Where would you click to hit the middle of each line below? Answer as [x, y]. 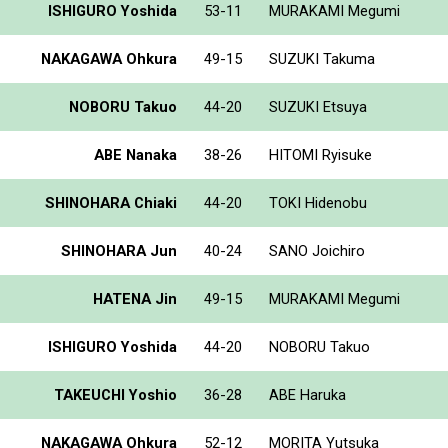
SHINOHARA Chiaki [111, 202]
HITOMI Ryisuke [320, 154]
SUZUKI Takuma [322, 58]
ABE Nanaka [135, 154]
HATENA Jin [135, 298]
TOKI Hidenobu [318, 202]
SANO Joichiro [317, 250]
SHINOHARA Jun [119, 250]
